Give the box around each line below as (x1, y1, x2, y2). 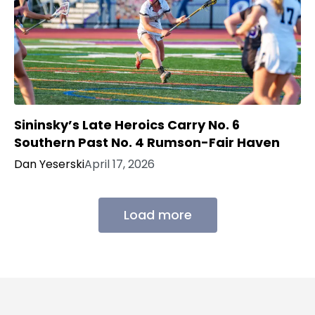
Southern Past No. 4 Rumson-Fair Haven (14, 133, 280, 151)
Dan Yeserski (14, 155, 84, 172)
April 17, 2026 (84, 155, 155, 172)
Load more (123, 205, 192, 224)
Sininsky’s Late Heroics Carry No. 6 (14, 115, 240, 134)
